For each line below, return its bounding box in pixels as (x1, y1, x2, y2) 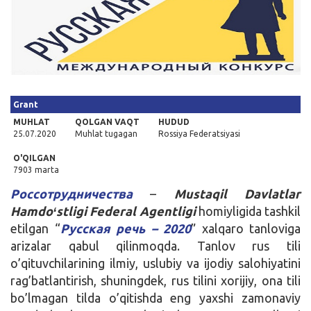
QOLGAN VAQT (75, 117, 140, 126)
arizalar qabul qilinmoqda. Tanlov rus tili (10, 238, 301, 253)
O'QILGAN (13, 153, 56, 162)
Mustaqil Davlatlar (174, 186, 301, 201)
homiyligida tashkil (198, 203, 301, 218)
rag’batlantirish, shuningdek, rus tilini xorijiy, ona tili (10, 273, 301, 287)
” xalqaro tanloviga (191, 221, 301, 235)
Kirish (18, 15, 44, 26)
